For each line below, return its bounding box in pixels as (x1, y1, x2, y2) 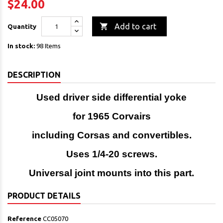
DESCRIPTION (7, 70, 61, 80)
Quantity (7, 23, 36, 30)
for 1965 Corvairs (72, 111, 151, 122)
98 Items (36, 42, 61, 50)
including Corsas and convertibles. (31, 130, 192, 141)
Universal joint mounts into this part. (29, 168, 194, 179)
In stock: (7, 42, 35, 50)
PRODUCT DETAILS (7, 191, 81, 201)
